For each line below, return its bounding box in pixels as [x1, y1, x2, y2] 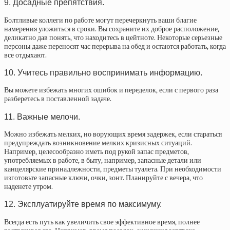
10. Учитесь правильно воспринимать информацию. [4, 67, 202, 77]
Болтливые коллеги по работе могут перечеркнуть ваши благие [4, 15, 197, 25]
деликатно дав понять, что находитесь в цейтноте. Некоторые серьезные [4, 33, 222, 42]
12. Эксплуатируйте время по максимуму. [4, 199, 162, 209]
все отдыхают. [4, 50, 47, 60]
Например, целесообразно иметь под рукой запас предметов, [4, 147, 189, 157]
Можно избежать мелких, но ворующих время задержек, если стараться [4, 130, 222, 139]
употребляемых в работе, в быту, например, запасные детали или [4, 156, 201, 165]
